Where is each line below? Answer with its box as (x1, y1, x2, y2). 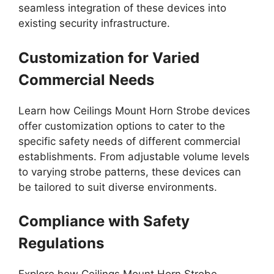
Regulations (18, 234, 104, 252)
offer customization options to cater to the (18, 119, 225, 132)
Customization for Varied (18, 48, 199, 67)
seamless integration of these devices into (18, 2, 226, 14)
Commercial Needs (18, 70, 154, 89)
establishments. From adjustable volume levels (18, 150, 250, 163)
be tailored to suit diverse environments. (18, 180, 217, 193)
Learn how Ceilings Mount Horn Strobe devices (18, 104, 250, 117)
